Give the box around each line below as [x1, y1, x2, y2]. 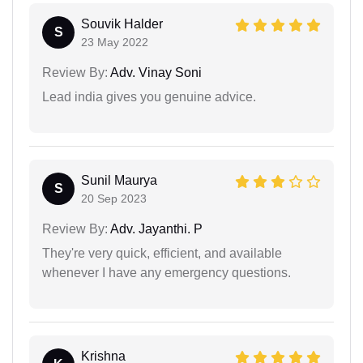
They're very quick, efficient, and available [42, 246, 282, 261]
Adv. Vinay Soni [108, 66, 202, 80]
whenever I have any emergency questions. [42, 266, 291, 280]
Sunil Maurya [81, 173, 157, 188]
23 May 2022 [81, 36, 148, 49]
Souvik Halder [81, 17, 163, 32]
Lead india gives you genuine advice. [42, 90, 256, 105]
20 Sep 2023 [81, 192, 147, 206]
